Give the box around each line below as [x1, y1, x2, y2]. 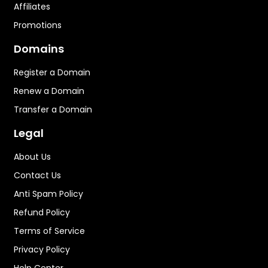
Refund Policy [14, 206, 70, 218]
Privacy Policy [14, 243, 70, 255]
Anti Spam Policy [14, 187, 83, 200]
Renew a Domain [14, 84, 84, 97]
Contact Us [14, 169, 61, 181]
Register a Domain [14, 66, 90, 78]
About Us [14, 150, 51, 163]
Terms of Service [14, 224, 85, 237]
